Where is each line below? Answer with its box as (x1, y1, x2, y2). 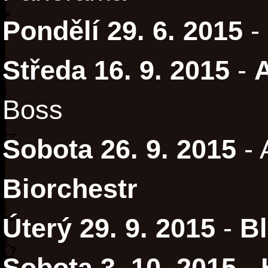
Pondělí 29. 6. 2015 (2, 16, 243, 46)
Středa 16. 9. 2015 (2, 56, 230, 86)
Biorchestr (2, 174, 138, 204)
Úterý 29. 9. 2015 (2, 214, 215, 243)
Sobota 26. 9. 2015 (2, 135, 236, 165)
